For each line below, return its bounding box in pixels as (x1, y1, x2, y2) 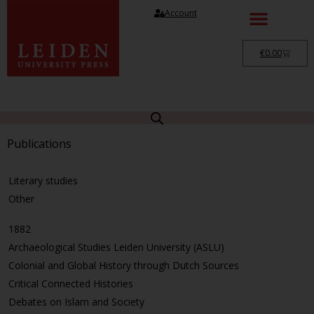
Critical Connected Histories (8, 276, 133, 290)
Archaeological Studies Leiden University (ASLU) (8, 240, 224, 254)
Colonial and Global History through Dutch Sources (8, 258, 239, 272)
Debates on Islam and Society (8, 294, 144, 308)
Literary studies (8, 173, 78, 187)
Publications (7, 135, 71, 151)
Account (164, 7, 197, 19)
